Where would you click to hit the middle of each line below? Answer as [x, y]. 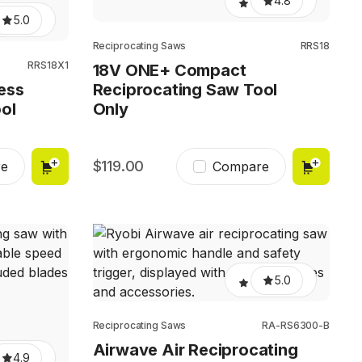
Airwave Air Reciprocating [195, 350]
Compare [241, 166]
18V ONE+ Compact [169, 70]
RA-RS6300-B [296, 325]
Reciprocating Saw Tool [185, 90]
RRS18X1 [48, 65]
